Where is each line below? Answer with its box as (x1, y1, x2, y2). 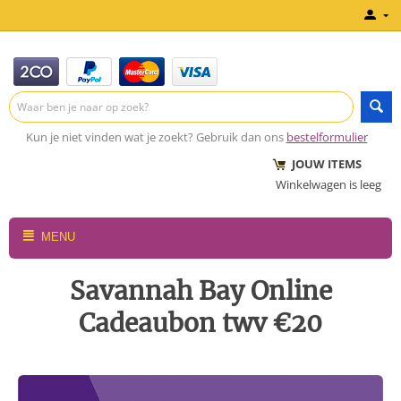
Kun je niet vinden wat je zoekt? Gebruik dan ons (25, 129, 284, 145)
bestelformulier (286, 129, 368, 145)
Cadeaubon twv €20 (79, 307, 322, 339)
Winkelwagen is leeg (276, 176, 381, 192)
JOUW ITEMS (276, 156, 362, 172)
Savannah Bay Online (69, 275, 332, 307)
